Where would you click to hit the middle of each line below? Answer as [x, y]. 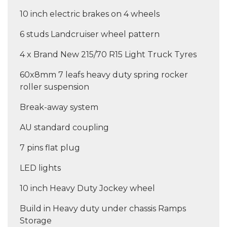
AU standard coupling [64, 128]
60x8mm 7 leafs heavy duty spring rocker [104, 75]
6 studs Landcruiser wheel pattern [91, 34]
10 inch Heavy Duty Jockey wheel [87, 188]
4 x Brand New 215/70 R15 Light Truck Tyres [108, 55]
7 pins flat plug [50, 148]
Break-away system [59, 107]
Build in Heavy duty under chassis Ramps [103, 209]
